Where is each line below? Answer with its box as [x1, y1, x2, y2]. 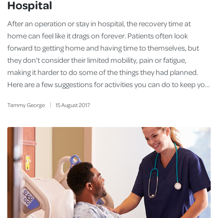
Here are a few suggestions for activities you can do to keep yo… [7, 79, 210, 89]
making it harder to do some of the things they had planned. [7, 67, 198, 77]
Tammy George [7, 101, 45, 109]
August [61, 101, 78, 109]
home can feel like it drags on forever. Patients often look [7, 31, 188, 40]
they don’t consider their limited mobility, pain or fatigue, [7, 55, 186, 65]
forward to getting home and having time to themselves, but [7, 43, 199, 53]
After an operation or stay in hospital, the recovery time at [7, 18, 191, 28]
